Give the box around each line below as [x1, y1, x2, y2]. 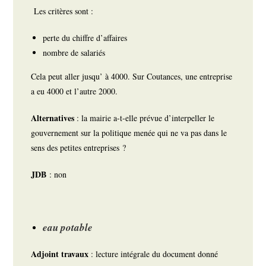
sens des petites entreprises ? [31, 142, 129, 154]
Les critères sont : [31, 5, 97, 17]
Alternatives [31, 112, 77, 125]
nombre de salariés [43, 47, 109, 59]
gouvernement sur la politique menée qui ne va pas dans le [31, 127, 227, 139]
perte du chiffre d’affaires [43, 32, 128, 44]
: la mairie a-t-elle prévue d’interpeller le [77, 112, 215, 124]
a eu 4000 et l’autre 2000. [31, 85, 121, 97]
